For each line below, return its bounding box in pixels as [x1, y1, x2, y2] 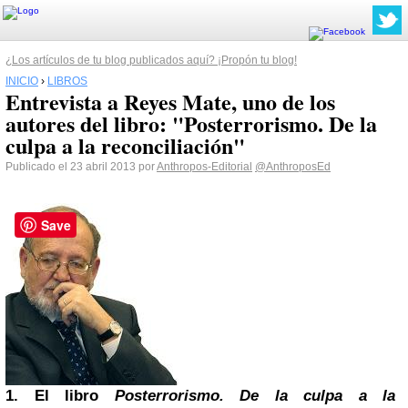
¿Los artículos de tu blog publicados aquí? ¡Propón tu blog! [5, 54, 297, 66]
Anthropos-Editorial [157, 160, 252, 173]
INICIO [5, 75, 38, 87]
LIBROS [47, 75, 87, 87]
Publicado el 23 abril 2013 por [5, 160, 157, 173]
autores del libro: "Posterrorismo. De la [5, 107, 377, 139]
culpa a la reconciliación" [5, 129, 245, 161]
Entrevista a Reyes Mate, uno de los [5, 86, 335, 117]
